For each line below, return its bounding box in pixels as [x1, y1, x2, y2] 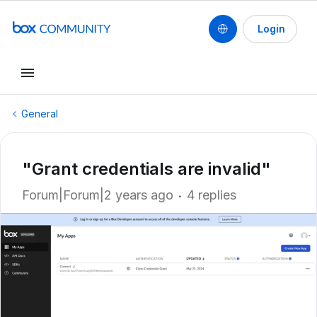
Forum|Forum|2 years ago [22, 188, 173, 202]
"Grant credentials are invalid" [22, 158, 271, 179]
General [21, 108, 58, 120]
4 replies [187, 188, 236, 202]
